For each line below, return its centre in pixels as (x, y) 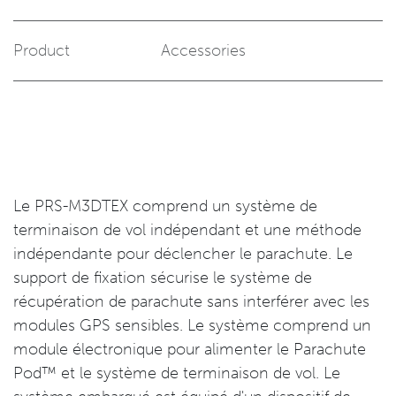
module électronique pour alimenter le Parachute (190, 349)
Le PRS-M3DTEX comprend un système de (165, 206)
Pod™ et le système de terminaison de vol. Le (177, 373)
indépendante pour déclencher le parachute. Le (183, 254)
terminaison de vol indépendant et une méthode (187, 230)
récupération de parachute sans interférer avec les (191, 301)
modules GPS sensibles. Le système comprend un (192, 325)
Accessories (203, 50)
